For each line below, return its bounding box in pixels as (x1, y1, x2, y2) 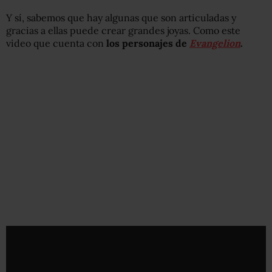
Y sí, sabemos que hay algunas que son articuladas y (6, 11, 236, 24)
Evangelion (189, 36, 240, 49)
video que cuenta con (6, 36, 106, 49)
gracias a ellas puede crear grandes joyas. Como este (6, 24, 240, 36)
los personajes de (106, 36, 189, 49)
